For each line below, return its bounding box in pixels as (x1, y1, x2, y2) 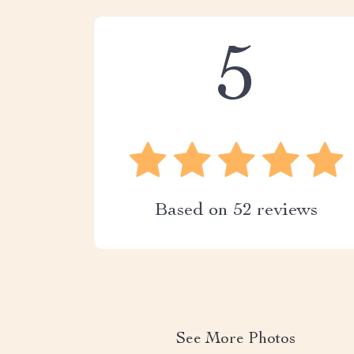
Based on (154, 201, 233, 221)
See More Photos (176, 332, 296, 348)
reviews (251, 201, 318, 221)
